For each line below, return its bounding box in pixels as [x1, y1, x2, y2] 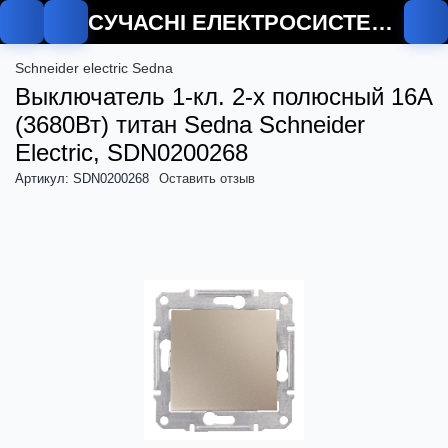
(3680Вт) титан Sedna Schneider [15, 111, 365, 138]
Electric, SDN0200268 [15, 139, 248, 166]
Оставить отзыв [159, 171, 255, 186]
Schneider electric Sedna [15, 60, 173, 76]
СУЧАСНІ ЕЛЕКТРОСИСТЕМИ [371, 9, 393, 35]
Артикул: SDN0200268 [15, 171, 149, 186]
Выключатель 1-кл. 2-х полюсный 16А [15, 83, 433, 110]
